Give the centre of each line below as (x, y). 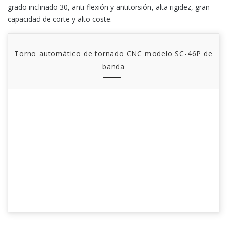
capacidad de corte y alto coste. (60, 19)
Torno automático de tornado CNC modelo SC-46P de (113, 54)
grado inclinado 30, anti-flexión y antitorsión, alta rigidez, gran (109, 7)
